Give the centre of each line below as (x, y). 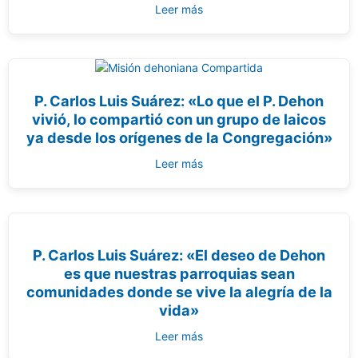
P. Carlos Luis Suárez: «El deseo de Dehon (179, 255)
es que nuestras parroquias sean (179, 273)
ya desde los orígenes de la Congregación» (179, 137)
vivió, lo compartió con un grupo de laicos (179, 119)
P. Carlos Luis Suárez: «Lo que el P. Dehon (179, 101)
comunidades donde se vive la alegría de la (179, 292)
